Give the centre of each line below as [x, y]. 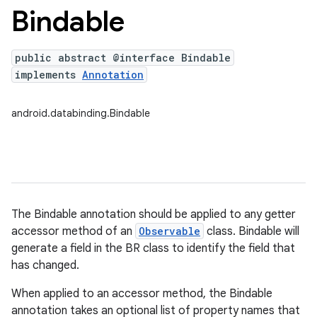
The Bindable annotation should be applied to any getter [154, 214]
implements [48, 75]
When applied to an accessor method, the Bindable [142, 294]
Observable [169, 231]
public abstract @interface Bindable [123, 58]
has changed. [45, 265]
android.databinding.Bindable [81, 113]
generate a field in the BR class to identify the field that [153, 248]
